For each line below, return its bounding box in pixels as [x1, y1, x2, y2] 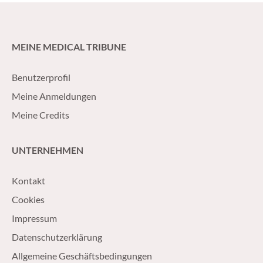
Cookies [12, 193, 45, 205]
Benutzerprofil [12, 71, 70, 83]
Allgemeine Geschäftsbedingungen [12, 249, 152, 261]
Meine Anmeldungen [12, 90, 96, 102]
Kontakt [12, 174, 45, 186]
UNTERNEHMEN [12, 144, 83, 156]
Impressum [12, 212, 57, 224]
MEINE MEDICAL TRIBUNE [12, 41, 126, 52]
